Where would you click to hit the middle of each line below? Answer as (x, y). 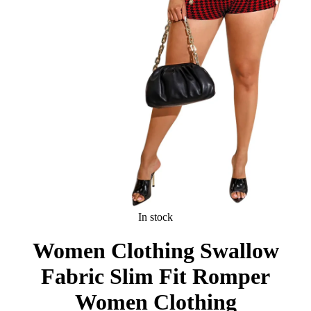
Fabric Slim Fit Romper (155, 277)
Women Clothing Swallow (155, 251)
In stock (155, 217)
